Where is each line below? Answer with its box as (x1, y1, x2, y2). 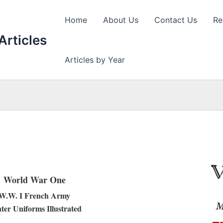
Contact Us (154, 15, 197, 25)
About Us (103, 15, 138, 25)
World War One (3, 173, 66, 186)
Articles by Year (65, 55, 125, 65)
